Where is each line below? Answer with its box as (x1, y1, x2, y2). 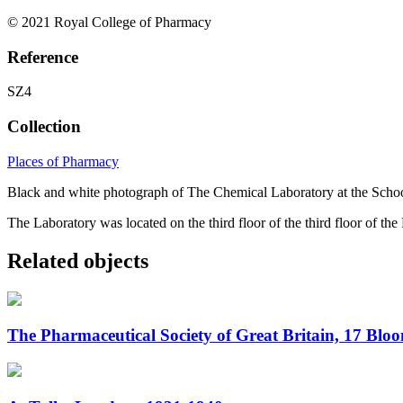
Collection (7, 116, 81, 136)
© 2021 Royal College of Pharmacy (7, 13, 211, 30)
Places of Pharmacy (7, 153, 119, 169)
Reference (7, 47, 78, 67)
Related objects (7, 248, 148, 273)
